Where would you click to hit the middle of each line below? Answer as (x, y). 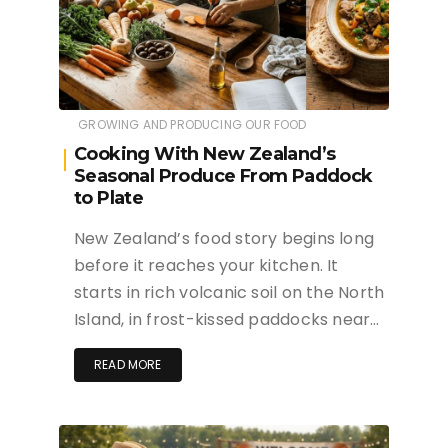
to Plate (109, 198)
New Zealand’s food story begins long (224, 239)
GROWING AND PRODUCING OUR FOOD (192, 125)
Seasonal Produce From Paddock (223, 176)
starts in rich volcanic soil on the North (229, 293)
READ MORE (128, 365)
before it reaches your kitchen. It (206, 266)
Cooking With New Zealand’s (205, 154)
